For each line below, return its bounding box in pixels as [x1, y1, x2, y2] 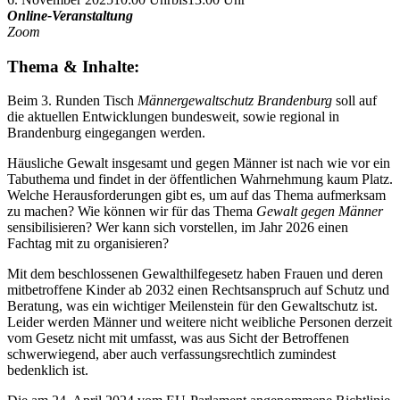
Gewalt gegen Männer [256, 204, 383, 220]
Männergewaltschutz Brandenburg [137, 93, 332, 109]
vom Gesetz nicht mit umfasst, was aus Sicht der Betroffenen [7, 330, 349, 346]
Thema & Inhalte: [7, 56, 139, 76]
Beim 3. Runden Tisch [7, 93, 137, 109]
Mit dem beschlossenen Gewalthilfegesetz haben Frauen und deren [7, 266, 383, 282]
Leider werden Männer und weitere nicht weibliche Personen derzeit [7, 314, 392, 330]
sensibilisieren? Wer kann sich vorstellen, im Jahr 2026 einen [7, 220, 348, 236]
